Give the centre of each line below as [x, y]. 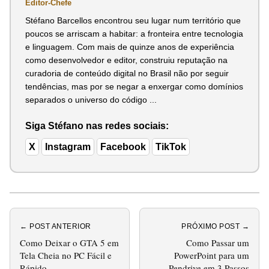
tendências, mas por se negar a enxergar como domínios [134, 86]
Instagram [68, 147]
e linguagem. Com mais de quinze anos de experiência [130, 47]
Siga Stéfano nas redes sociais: [97, 125]
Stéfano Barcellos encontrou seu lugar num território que [133, 20]
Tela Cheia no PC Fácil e [66, 255]
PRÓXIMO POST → [215, 226]
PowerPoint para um [212, 255]
